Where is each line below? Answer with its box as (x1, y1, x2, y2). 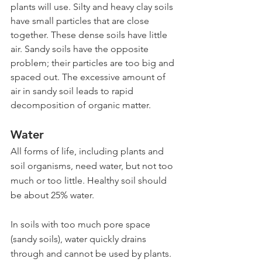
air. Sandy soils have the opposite (11, 43, 151, 55)
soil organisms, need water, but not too (11, 160, 175, 172)
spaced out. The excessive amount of (11, 71, 168, 83)
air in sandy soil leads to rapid (11, 85, 136, 97)
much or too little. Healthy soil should (11, 175, 169, 187)
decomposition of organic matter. (11, 99, 151, 111)
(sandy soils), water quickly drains (11, 233, 149, 245)
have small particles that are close (11, 15, 151, 27)
